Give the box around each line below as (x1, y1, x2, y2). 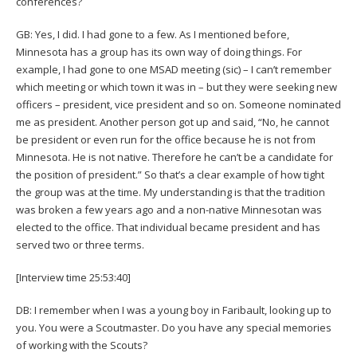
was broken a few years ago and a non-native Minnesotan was (16, 202, 322, 217)
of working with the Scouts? (16, 337, 147, 352)
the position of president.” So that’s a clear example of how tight (16, 167, 324, 182)
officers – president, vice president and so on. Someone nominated (16, 96, 341, 112)
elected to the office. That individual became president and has (16, 219, 320, 234)
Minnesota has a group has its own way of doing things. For (16, 44, 302, 59)
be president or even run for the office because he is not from (16, 131, 316, 147)
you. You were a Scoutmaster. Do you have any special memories (16, 320, 331, 335)
